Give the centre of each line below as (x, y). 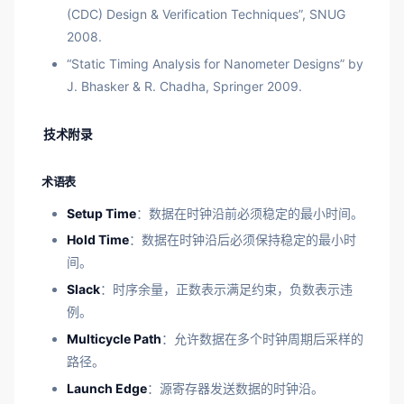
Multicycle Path (114, 339)
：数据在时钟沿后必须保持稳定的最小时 (243, 240)
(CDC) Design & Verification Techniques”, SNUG (206, 14)
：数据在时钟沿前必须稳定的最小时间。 (250, 213)
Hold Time (98, 240)
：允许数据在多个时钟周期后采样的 (262, 339)
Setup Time (101, 213)
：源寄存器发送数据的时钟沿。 (235, 389)
